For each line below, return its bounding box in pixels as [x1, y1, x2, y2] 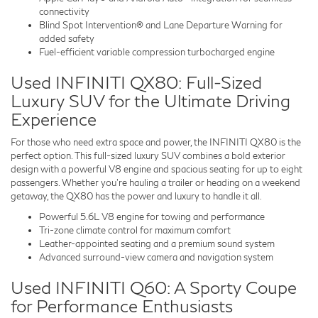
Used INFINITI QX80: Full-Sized [11, 71, 262, 92]
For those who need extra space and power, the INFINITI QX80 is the [11, 136, 301, 148]
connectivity [39, 5, 89, 17]
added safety [39, 32, 94, 44]
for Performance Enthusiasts [11, 295, 233, 316]
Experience [11, 108, 97, 129]
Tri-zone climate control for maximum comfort [39, 224, 231, 236]
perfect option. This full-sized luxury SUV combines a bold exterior [11, 149, 285, 161]
